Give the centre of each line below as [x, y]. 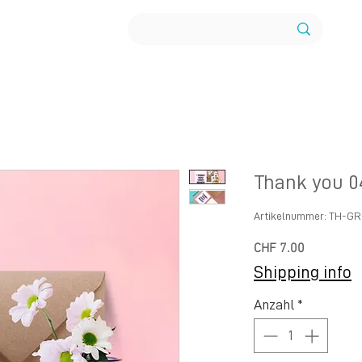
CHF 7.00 [279, 248]
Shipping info [303, 272]
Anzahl [274, 304]
